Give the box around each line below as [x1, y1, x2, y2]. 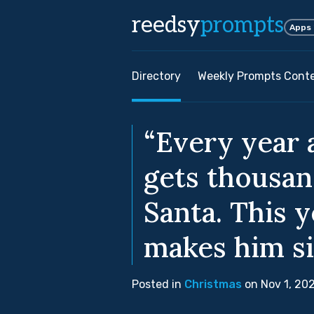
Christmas [184, 278, 242, 291]
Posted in [132, 278, 184, 291]
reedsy [132, 12, 200, 39]
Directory [132, 69, 181, 83]
